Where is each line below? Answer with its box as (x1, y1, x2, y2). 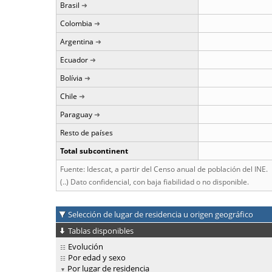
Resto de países (60, 127, 113, 138)
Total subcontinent (60, 146, 128, 156)
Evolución (68, 241, 103, 253)
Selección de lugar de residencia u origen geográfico (68, 209, 253, 220)
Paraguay (60, 109, 92, 120)
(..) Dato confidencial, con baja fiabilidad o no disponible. (60, 177, 249, 187)
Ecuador (60, 55, 88, 65)
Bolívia (60, 73, 83, 83)
